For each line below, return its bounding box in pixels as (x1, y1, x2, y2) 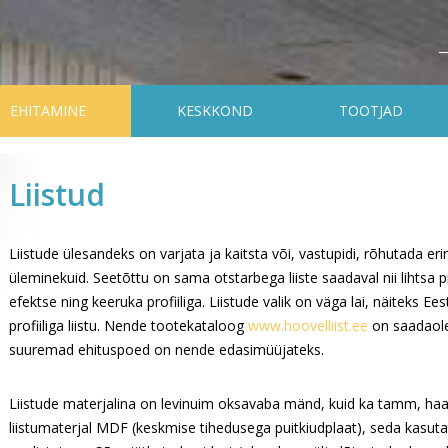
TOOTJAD (339, 101, 403, 120)
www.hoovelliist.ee (248, 316, 368, 335)
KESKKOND (176, 101, 253, 120)
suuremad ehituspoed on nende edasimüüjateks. (9, 340, 324, 359)
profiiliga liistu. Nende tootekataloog (9, 316, 248, 335)
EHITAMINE (10, 101, 86, 120)
